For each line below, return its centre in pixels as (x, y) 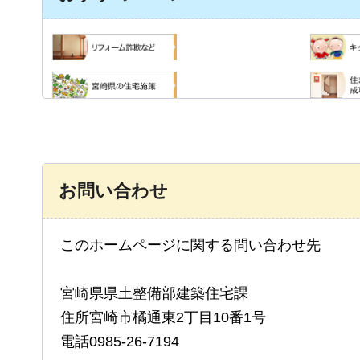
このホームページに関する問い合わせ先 (190, 245)
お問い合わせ (113, 191)
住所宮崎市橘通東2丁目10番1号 (163, 318)
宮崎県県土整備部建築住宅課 (154, 294)
